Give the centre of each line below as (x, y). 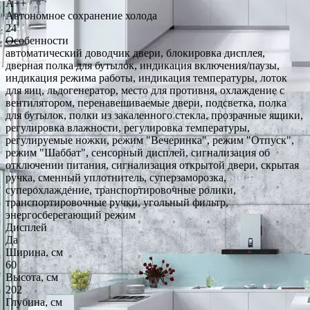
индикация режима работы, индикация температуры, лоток (146, 77)
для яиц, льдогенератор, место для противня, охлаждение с (145, 90)
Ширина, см (34, 252)
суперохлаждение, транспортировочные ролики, (121, 190)
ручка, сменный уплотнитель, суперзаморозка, (116, 177)
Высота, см (32, 277)
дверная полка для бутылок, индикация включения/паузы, (143, 65)
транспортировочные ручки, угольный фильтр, (117, 202)
